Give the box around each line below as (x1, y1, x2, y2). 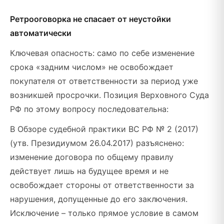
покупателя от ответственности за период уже (10, 76, 198, 86)
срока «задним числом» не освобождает (10, 62, 173, 72)
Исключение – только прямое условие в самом (10, 208, 198, 218)
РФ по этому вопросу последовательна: (10, 104, 168, 114)
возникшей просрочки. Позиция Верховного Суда (10, 90, 209, 100)
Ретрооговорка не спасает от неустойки (10, 14, 171, 24)
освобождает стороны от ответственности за (10, 180, 194, 190)
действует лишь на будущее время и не (10, 166, 168, 176)
